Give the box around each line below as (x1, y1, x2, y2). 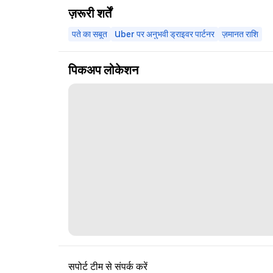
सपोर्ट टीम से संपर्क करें (68, 261, 147, 272)
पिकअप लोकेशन (68, 62, 138, 77)
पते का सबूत (72, 29, 107, 39)
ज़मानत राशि (222, 29, 258, 39)
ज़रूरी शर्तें (68, 5, 112, 21)
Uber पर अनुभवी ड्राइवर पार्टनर (115, 29, 214, 39)
